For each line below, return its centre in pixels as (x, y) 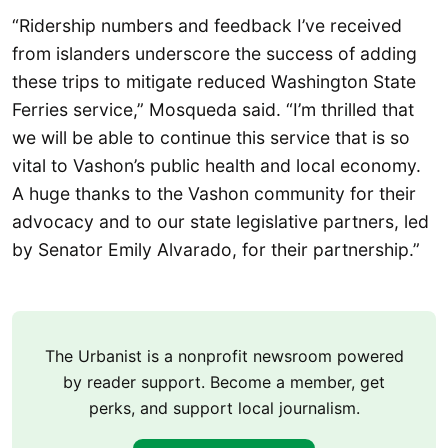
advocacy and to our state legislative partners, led (220, 221)
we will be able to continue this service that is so (211, 137)
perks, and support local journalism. (224, 408)
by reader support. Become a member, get (224, 382)
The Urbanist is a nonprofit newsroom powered (224, 356)
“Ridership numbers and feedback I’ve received (207, 25)
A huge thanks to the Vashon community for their (214, 193)
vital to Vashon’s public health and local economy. (216, 165)
